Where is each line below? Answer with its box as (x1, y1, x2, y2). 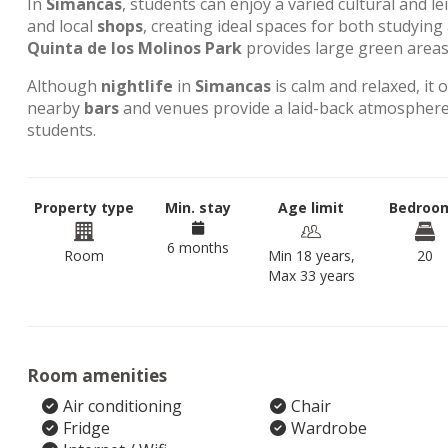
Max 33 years (267, 266, 355, 285)
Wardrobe (290, 417, 367, 439)
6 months (166, 238, 229, 257)
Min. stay (164, 198, 231, 217)
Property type (33, 198, 134, 217)
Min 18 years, (267, 246, 355, 265)
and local (27, 15, 97, 37)
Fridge (63, 417, 110, 439)
